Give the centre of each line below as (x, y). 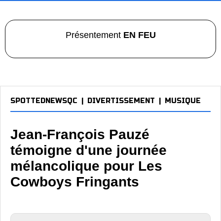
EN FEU (139, 35)
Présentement (94, 35)
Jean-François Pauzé (80, 134)
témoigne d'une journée (89, 150)
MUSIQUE (183, 101)
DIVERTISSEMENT (121, 101)
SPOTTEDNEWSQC (44, 101)
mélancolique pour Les (86, 166)
